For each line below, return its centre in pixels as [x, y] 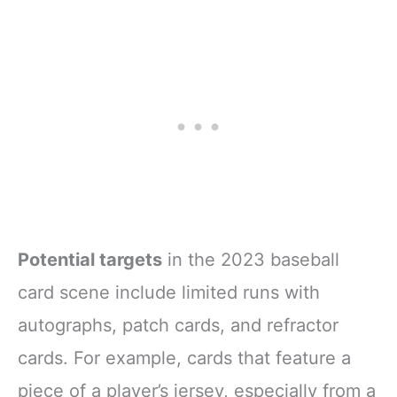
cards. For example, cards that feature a [184, 358]
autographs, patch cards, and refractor [178, 326]
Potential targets [90, 260]
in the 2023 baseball [251, 260]
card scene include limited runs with [169, 293]
